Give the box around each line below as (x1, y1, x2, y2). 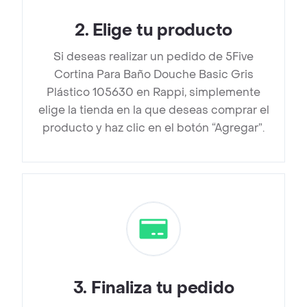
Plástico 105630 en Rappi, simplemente (47, 85, 260, 100)
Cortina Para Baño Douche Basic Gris (53, 67, 254, 82)
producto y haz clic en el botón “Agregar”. (42, 121, 265, 136)
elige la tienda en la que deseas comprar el (38, 103, 269, 118)
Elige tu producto (93, 20, 233, 42)
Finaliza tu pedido (90, 278, 234, 299)
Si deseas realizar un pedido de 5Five (53, 49, 254, 64)
